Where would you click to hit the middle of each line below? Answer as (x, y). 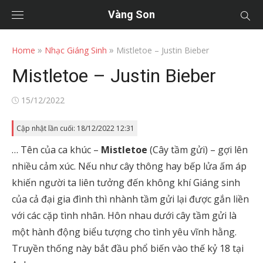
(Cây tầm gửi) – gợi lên (199, 150)
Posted (25, 100)
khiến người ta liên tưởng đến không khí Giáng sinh (126, 183)
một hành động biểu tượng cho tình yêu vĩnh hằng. (124, 232)
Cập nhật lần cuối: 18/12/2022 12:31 (75, 128)
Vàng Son (131, 14)
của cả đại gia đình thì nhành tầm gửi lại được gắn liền (130, 199)
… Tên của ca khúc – (56, 150)
